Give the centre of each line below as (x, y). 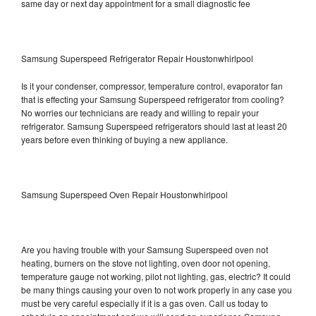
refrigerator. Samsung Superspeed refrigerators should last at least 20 (154, 126)
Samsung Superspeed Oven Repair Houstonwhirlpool (124, 194)
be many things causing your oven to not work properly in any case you (157, 289)
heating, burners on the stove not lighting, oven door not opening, (146, 262)
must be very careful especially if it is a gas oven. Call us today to (145, 303)
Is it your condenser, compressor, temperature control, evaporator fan (152, 85)
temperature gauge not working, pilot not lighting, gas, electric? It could (156, 276)
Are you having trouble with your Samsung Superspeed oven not (145, 249)
